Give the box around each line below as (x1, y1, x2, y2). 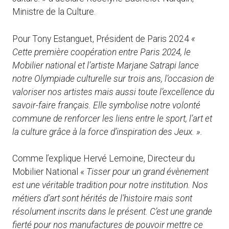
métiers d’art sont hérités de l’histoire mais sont (12, 193, 192, 204)
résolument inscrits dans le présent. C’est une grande (12, 207, 212, 217)
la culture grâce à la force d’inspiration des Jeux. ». (12, 126, 202, 137)
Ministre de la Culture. (12, 7, 96, 17)
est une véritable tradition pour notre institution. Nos (12, 180, 208, 191)
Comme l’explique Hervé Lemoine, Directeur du (12, 153, 195, 164)
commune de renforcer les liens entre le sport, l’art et (12, 113, 212, 124)
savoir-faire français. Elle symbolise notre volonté (12, 100, 200, 110)
